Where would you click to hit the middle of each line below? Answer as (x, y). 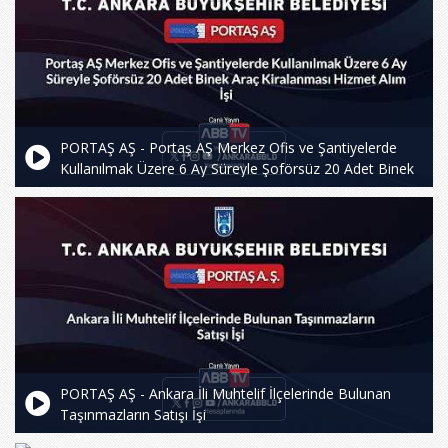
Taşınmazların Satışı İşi (133, 414)
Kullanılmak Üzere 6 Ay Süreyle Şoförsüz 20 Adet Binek (237, 169)
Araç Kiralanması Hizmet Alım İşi (164, 190)
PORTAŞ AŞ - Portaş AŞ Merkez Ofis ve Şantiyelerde (228, 148)
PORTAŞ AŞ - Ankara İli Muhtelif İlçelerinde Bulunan (225, 393)
